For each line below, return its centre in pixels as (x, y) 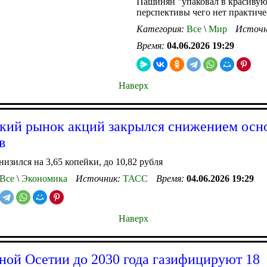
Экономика (43, 178)
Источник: (99, 178)
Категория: (162, 29)
